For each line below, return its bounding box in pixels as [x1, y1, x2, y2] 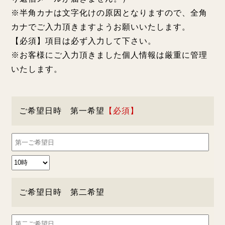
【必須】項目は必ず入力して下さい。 [11, 36, 157, 45]
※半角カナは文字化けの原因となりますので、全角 [11, 8, 208, 17]
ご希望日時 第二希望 [19, 188, 104, 197]
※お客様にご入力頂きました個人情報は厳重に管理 [11, 50, 208, 59]
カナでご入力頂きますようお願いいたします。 [11, 22, 191, 31]
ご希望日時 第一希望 [19, 106, 104, 116]
